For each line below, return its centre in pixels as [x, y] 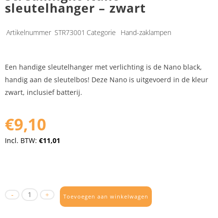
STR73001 [70, 32]
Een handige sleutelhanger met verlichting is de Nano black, [103, 67]
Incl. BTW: [22, 140]
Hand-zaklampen [146, 32]
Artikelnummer [30, 32]
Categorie [101, 32]
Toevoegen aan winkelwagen [106, 197]
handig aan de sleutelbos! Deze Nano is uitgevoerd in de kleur [107, 79]
